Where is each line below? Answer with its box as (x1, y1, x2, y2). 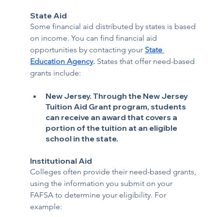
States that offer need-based (95, 56, 197, 66)
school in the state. (46, 133, 119, 143)
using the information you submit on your (30, 178, 175, 188)
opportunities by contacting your (30, 45, 145, 54)
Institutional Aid (30, 155, 93, 166)
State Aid (30, 10, 67, 20)
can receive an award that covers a (46, 112, 179, 122)
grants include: (30, 68, 81, 77)
